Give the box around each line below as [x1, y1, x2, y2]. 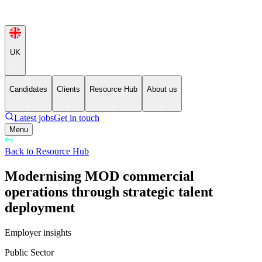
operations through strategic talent [5, 184, 213, 200]
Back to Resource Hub [5, 146, 89, 157]
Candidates [9, 84, 47, 94]
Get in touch [54, 113, 99, 123]
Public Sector [5, 247, 54, 258]
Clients [57, 84, 80, 94]
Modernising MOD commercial [5, 168, 194, 184]
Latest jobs [14, 113, 54, 123]
